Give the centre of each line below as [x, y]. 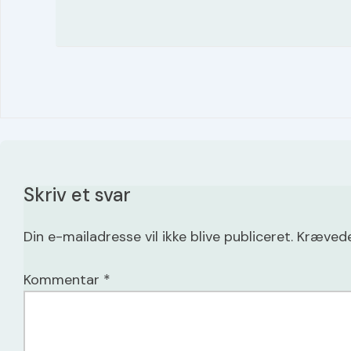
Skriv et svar [77, 195]
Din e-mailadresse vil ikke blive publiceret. [158, 237]
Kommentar [63, 280]
